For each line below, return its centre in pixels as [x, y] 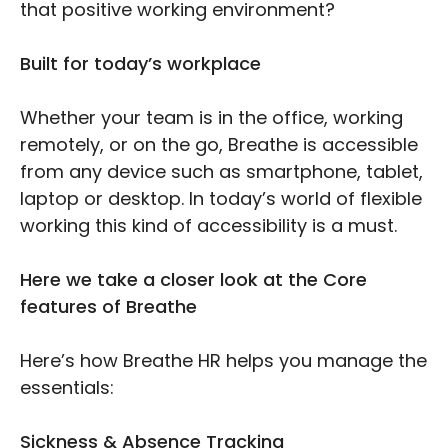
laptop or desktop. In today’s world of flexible [221, 199]
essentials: [67, 388]
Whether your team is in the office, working [211, 118]
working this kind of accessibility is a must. [208, 226]
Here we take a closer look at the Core [193, 280]
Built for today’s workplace [140, 64]
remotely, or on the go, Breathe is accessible [219, 145]
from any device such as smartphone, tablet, [221, 172]
